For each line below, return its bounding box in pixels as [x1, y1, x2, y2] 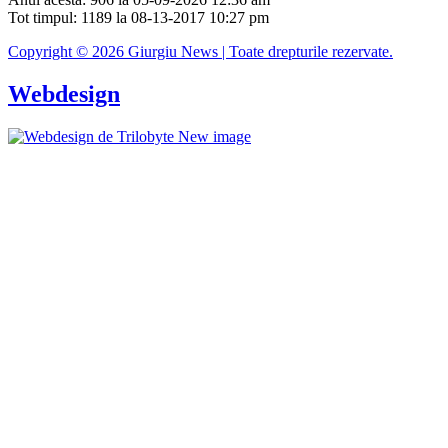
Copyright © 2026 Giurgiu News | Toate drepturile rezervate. [8, 42, 393, 60]
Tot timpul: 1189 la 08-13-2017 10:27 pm [8, 8, 269, 26]
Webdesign [8, 80, 120, 107]
